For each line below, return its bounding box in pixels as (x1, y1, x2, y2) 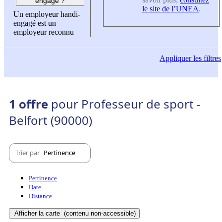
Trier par (15, 148, 41, 158)
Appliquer (160, 54, 191, 63)
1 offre (9, 95, 51, 112)
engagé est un (13, 19, 56, 28)
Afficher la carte (14, 209, 62, 217)
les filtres (191, 54, 221, 63)
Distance (29, 192, 52, 200)
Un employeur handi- (13, 10, 80, 19)
